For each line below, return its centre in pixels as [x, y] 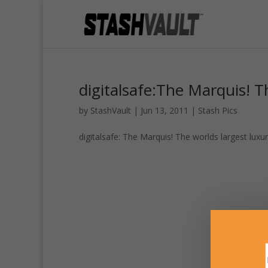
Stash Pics [218, 110]
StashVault [111, 110]
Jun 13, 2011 [165, 110]
